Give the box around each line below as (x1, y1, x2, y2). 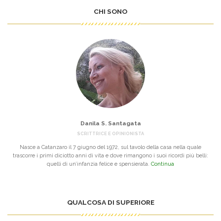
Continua (151, 161, 174, 168)
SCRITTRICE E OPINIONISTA (77, 131, 144, 137)
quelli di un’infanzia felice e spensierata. (47, 161, 151, 168)
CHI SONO (94, 7, 127, 16)
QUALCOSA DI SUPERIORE (67, 198, 154, 207)
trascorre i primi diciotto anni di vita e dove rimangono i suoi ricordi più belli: (13, 152, 208, 159)
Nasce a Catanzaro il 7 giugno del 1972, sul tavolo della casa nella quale (20, 144, 201, 151)
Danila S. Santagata (80, 120, 141, 127)
